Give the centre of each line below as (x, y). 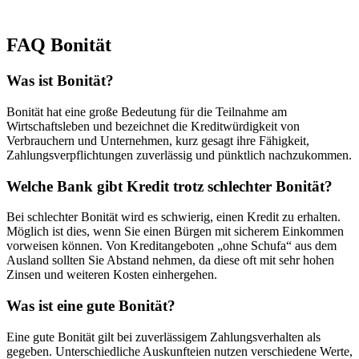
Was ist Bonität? (60, 81)
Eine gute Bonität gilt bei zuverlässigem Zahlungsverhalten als (163, 337)
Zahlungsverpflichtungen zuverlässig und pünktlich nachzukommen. (179, 155)
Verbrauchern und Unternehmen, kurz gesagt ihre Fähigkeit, (158, 141)
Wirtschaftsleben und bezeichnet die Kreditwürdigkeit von (153, 126)
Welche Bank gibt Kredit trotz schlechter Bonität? (169, 186)
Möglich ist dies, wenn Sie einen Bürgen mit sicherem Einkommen (175, 232)
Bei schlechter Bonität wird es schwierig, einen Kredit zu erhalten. (173, 217)
